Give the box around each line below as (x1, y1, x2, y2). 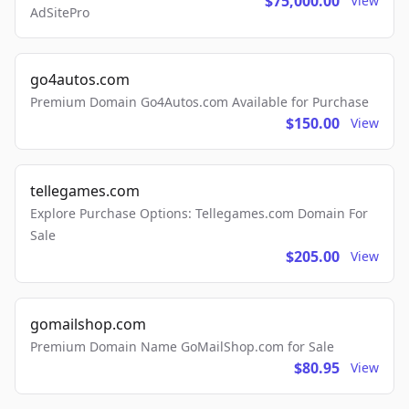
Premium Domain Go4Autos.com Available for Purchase (30, 93, 369, 110)
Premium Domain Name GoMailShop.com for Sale (30, 338, 334, 355)
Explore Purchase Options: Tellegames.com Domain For (30, 204, 368, 222)
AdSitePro (30, 4, 89, 21)
